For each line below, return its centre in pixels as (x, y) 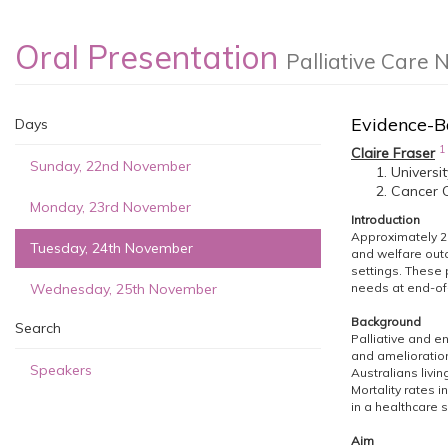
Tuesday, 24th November (111, 248)
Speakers (61, 370)
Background (386, 321)
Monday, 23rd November (110, 207)
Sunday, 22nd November (110, 166)
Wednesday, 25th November (123, 289)
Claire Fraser (393, 153)
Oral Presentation (150, 57)
